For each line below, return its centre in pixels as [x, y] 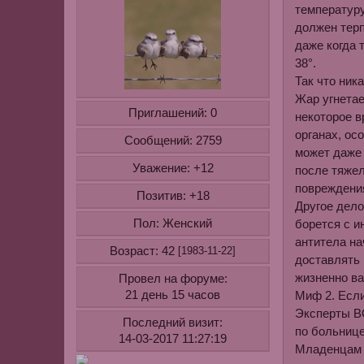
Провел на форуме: [173, 279]
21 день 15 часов [173, 295]
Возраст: [134, 251]
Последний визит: [173, 323]
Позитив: [161, 196]
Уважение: [161, 168]
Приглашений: [168, 113]
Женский [186, 224]
